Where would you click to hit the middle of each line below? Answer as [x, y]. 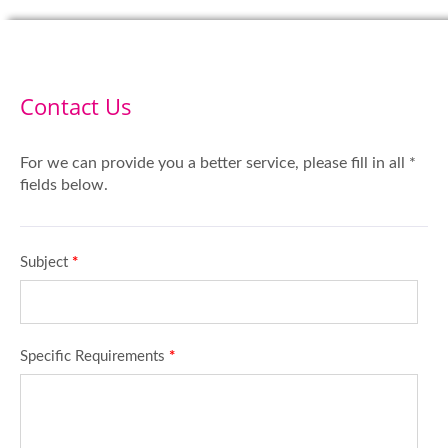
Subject [46, 262]
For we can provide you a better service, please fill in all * [218, 163]
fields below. [64, 185]
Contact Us [76, 106]
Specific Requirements [94, 356]
